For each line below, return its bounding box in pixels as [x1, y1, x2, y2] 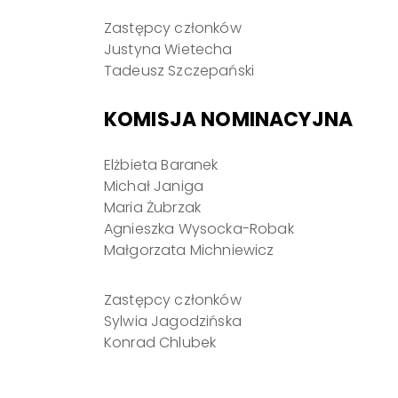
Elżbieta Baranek [104, 155, 219, 175]
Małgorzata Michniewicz [104, 240, 275, 260]
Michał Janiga [104, 176, 204, 196]
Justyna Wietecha [104, 39, 233, 60]
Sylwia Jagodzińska [104, 311, 242, 331]
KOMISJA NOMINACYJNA [104, 106, 354, 133]
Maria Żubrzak [104, 197, 202, 218]
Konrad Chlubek [104, 332, 217, 353]
